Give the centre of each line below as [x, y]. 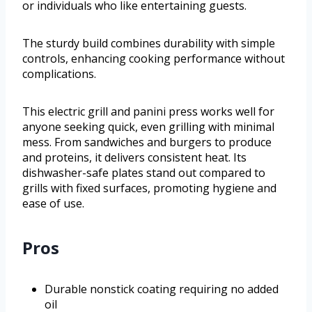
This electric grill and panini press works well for [148, 112]
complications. [59, 74]
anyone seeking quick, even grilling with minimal [148, 127]
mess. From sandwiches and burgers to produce [147, 142]
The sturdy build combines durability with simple [149, 44]
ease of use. [53, 204]
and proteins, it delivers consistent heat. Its [134, 158]
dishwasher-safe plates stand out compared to [144, 173]
